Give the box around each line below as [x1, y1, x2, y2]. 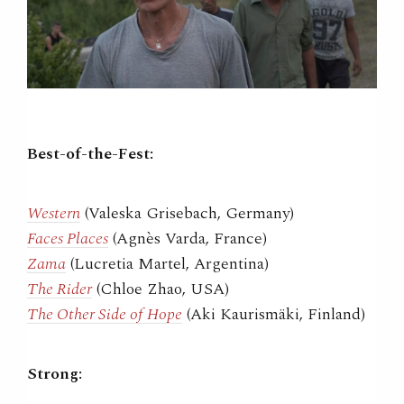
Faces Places [27, 225, 108, 251]
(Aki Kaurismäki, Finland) [182, 301, 365, 326]
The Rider [27, 276, 92, 301]
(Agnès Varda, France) [108, 225, 267, 251]
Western [27, 200, 80, 225]
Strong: [27, 361, 82, 386]
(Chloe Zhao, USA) [92, 276, 229, 301]
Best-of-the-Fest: [27, 141, 153, 166]
